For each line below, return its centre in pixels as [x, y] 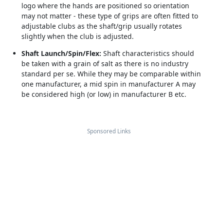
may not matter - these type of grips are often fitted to [109, 16]
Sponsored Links [109, 131]
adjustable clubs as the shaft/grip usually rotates [101, 26]
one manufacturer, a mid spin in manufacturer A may [108, 84]
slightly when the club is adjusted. [77, 36]
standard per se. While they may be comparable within [111, 74]
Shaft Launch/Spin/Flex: [61, 54]
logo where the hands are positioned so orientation [105, 6]
